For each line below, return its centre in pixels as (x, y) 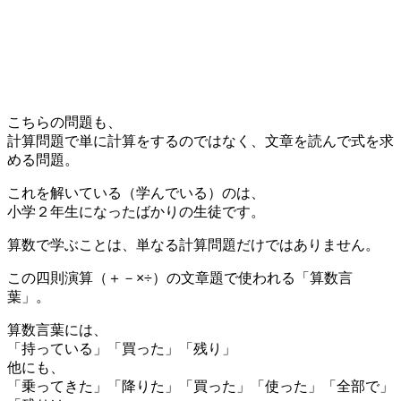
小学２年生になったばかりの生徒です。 (136, 211)
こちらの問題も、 (64, 122)
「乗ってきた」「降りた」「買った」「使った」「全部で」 (200, 386)
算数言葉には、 (57, 329)
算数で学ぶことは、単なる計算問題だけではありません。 (193, 244)
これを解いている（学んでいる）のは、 (136, 192)
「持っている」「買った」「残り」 (122, 348)
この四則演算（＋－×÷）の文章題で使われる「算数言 (180, 277)
